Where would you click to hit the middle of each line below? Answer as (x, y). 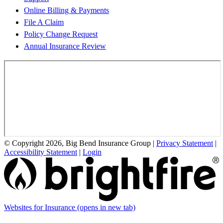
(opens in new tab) (106, 208)
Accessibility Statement (41, 152)
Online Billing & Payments (66, 10)
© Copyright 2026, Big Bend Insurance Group (77, 143)
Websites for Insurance (41, 208)
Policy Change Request (61, 34)
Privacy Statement (185, 143)
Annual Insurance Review (65, 46)
